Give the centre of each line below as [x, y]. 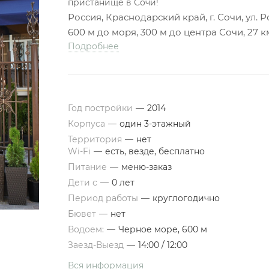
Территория [96, 139]
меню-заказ [146, 167]
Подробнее [93, 46]
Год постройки [101, 108]
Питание [88, 167]
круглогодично [186, 198]
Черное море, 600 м [162, 229]
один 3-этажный [155, 124]
